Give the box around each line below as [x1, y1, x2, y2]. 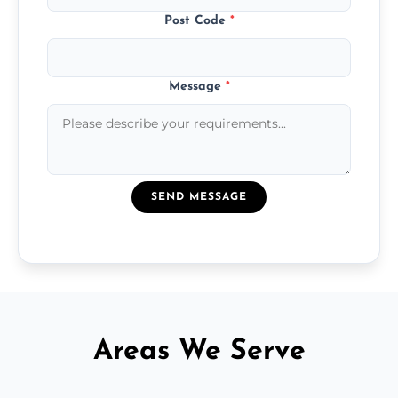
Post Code [163, 13, 230, 28]
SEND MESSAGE [151, 191, 247, 203]
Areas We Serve [92, 337, 306, 366]
